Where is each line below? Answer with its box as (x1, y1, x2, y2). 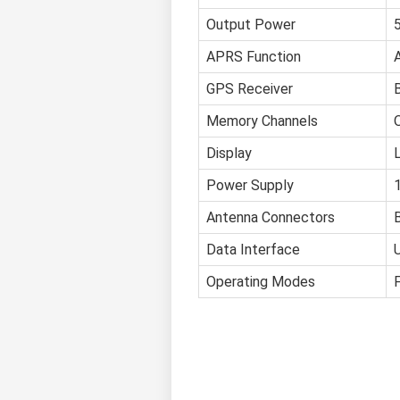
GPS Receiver (206, 80, 293, 98)
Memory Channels (206, 112, 318, 130)
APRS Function (206, 48, 301, 66)
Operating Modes (206, 273, 315, 291)
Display (206, 145, 252, 162)
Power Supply (206, 177, 294, 195)
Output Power (206, 16, 296, 34)
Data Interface (206, 241, 300, 259)
